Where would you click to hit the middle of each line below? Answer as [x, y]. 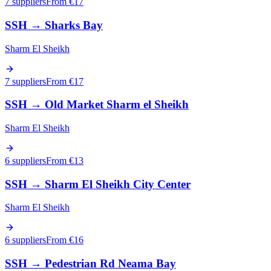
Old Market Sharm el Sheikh [117, 105]
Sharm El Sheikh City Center [118, 184]
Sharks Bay [74, 25]
